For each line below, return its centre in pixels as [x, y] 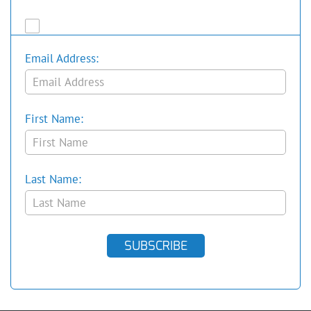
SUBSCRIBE [155, 246]
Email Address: [62, 58]
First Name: [54, 119]
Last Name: [53, 179]
